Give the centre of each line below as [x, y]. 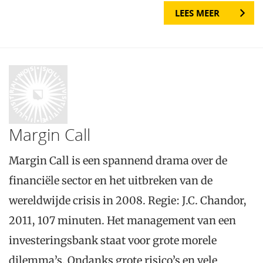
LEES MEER [197, 13]
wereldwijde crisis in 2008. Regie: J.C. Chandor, [128, 201]
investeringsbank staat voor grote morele [113, 241]
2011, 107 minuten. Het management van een [122, 221]
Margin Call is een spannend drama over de [118, 161]
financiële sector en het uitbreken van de [111, 181]
